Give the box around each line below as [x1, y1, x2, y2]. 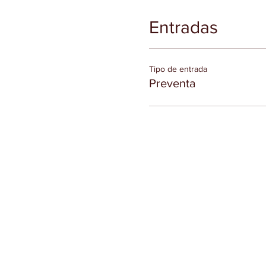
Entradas [148, 18, 218, 37]
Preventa [148, 77, 196, 90]
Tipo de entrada [148, 64, 207, 74]
